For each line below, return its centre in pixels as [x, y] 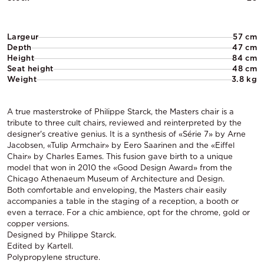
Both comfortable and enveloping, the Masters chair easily [117, 190]
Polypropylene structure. [54, 257]
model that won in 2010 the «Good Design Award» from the [120, 168]
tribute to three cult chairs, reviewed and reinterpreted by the [124, 123]
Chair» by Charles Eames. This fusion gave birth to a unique [120, 156]
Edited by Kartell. [40, 246]
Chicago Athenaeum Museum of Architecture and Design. [116, 179]
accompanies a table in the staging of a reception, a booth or [123, 201]
